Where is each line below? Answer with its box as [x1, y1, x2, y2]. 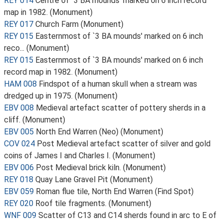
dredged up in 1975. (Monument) [4, 91, 117, 101]
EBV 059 [4, 187, 34, 196]
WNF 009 [4, 211, 36, 220]
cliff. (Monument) [4, 115, 65, 124]
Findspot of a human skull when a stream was [39, 79, 197, 89]
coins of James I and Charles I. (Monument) [4, 151, 155, 160]
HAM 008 [4, 79, 37, 89]
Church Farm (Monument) [35, 19, 123, 29]
